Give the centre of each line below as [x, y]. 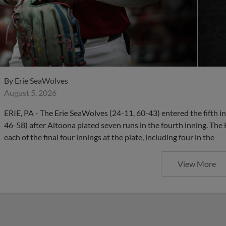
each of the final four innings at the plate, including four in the [109, 137]
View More [197, 163]
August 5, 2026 [30, 92]
